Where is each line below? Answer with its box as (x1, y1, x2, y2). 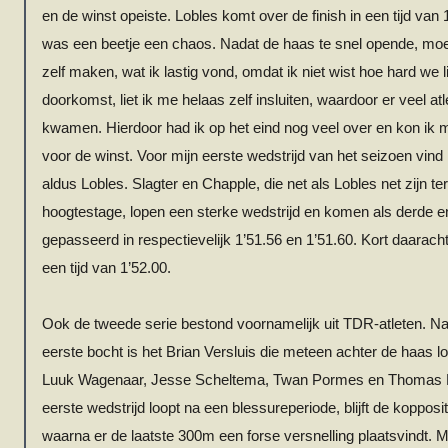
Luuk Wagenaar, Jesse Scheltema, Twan (42, 372, 312, 388)
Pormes (312, 372, 364, 388)
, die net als (256, 176, 334, 192)
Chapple (202, 176, 256, 192)
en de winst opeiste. (42, 8, 175, 24)
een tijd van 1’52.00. (42, 260, 171, 276)
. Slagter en (124, 176, 202, 192)
